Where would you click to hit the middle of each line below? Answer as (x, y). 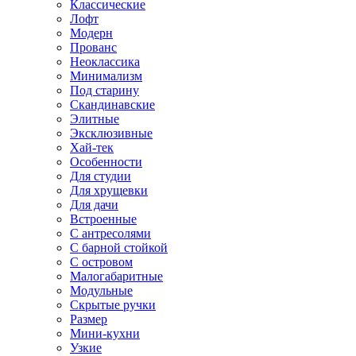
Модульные (101, 290)
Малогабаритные (116, 276)
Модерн (91, 33)
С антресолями (110, 233)
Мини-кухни (105, 333)
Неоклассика (105, 62)
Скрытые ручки (113, 305)
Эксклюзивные (111, 133)
